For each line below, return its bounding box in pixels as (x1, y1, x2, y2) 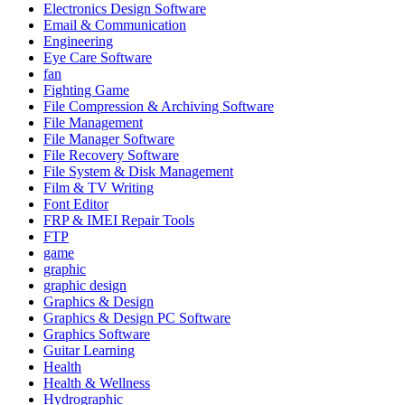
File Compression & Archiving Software (43, 98, 274, 114)
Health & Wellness (43, 374, 150, 391)
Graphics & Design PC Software (43, 309, 231, 325)
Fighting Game (43, 81, 129, 98)
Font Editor (43, 195, 108, 212)
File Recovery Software (43, 146, 179, 163)
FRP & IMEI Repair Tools (43, 212, 194, 228)
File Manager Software (43, 130, 174, 146)
